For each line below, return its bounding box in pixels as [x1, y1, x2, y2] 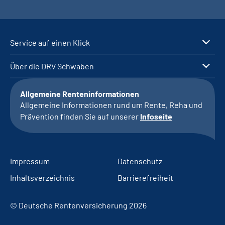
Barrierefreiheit [118, 172, 173, 182]
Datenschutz [118, 156, 162, 166]
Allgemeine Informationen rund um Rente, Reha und [20, 99, 202, 109]
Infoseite [140, 111, 172, 121]
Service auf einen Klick [10, 37, 90, 47]
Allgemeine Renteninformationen [20, 88, 139, 98]
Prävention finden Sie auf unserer [20, 111, 140, 121]
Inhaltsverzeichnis [10, 172, 75, 182]
